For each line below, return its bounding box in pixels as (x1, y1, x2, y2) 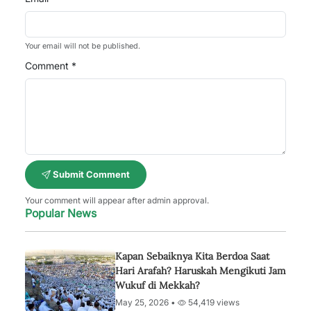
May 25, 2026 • (115, 297, 178, 308)
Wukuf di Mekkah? (115, 279, 200, 292)
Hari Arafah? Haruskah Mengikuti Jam (115, 264, 286, 277)
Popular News (25, 206, 96, 220)
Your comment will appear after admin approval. (25, 195, 209, 205)
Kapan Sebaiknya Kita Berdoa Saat (115, 250, 269, 262)
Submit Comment (51, 169, 130, 180)
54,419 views (186, 297, 239, 308)
